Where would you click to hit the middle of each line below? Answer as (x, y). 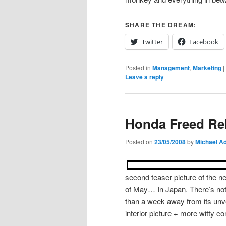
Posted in (138, 67)
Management (171, 67)
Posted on (140, 142)
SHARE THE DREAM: (161, 24)
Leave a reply (145, 76)
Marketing (207, 67)
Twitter (152, 42)
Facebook (204, 42)
